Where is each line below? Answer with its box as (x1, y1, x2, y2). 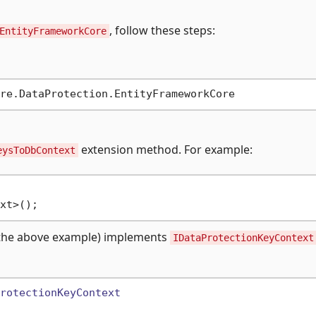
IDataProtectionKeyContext (173, 231, 314, 243)
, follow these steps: (109, 22, 215, 38)
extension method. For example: (78, 141, 253, 157)
